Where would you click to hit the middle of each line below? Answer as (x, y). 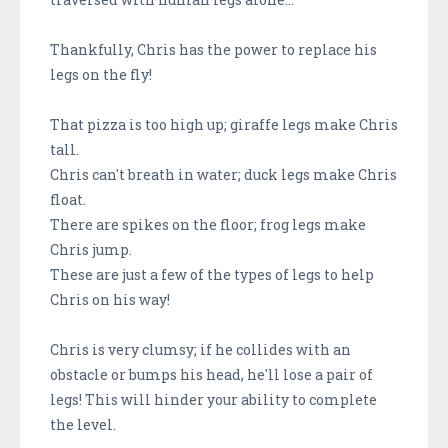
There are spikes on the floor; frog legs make (208, 224)
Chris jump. (91, 249)
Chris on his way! (110, 299)
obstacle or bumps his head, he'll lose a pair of (211, 374)
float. (68, 199)
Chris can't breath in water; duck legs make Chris (223, 174)
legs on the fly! (101, 74)
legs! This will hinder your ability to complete (213, 399)
